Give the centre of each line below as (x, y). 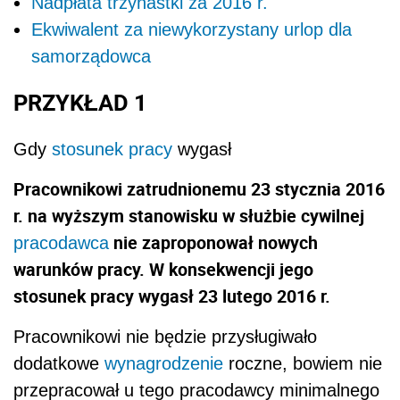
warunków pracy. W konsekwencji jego (163, 269)
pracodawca (61, 242)
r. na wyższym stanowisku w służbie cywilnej (189, 215)
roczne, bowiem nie (303, 363)
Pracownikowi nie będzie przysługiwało (165, 336)
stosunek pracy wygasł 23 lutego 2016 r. (172, 296)
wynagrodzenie (164, 363)
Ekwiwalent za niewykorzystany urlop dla (192, 29)
